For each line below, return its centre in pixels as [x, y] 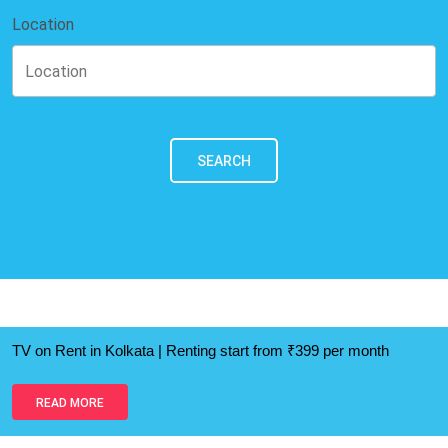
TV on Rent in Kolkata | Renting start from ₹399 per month [200, 350]
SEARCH [224, 160]
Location [43, 24]
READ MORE [70, 402]
